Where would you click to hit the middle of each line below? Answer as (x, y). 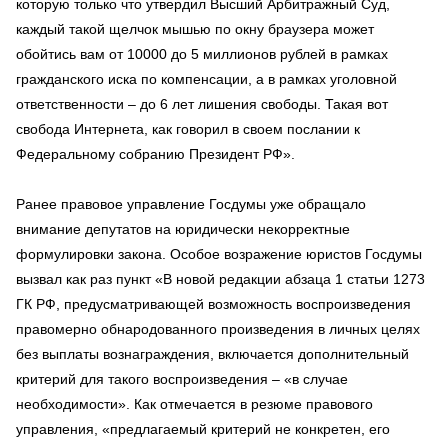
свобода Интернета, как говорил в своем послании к (188, 129)
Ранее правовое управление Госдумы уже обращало (191, 204)
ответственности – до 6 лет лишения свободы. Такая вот (202, 104)
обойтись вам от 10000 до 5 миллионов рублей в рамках (202, 54)
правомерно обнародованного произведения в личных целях (218, 329)
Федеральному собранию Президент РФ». (155, 154)
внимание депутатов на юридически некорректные (183, 229)
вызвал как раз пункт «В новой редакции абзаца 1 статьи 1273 (220, 279)
